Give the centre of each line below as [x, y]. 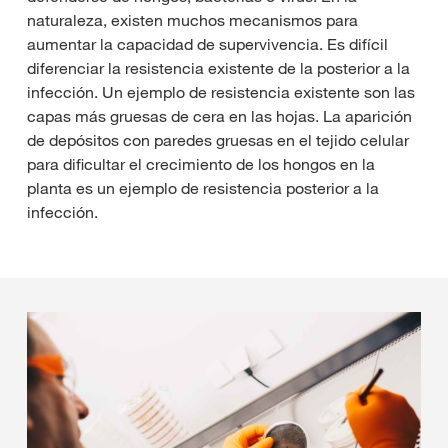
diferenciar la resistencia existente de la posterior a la [218, 67]
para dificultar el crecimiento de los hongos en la [201, 163]
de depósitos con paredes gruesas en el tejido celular [218, 139]
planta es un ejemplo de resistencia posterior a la [203, 187]
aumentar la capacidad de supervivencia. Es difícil [207, 43]
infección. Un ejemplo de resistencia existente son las [221, 91]
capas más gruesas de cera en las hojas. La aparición [219, 115]
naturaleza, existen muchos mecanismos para [192, 19]
